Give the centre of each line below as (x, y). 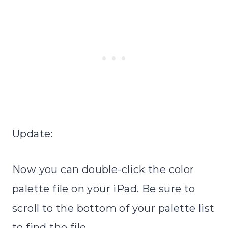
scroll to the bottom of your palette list (113, 208)
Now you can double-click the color (103, 169)
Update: (33, 134)
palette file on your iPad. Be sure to (104, 189)
